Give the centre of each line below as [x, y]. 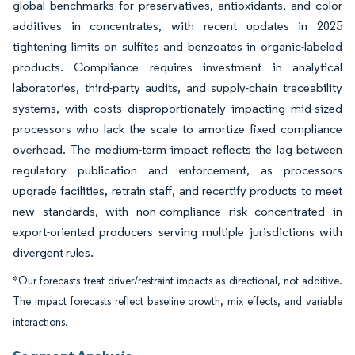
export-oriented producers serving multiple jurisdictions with [177, 232]
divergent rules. [53, 252]
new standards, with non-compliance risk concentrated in [177, 211]
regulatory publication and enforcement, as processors [177, 170]
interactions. [40, 322]
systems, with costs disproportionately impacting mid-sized [177, 108]
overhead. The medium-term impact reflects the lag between [177, 149]
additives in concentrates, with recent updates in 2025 [177, 26]
